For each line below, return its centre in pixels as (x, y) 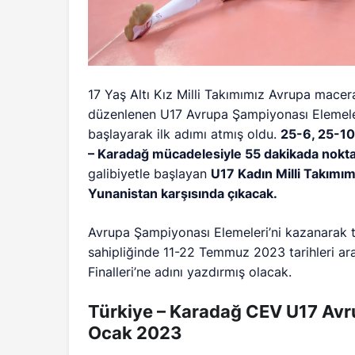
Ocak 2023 (135, 333)
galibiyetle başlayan (150, 174)
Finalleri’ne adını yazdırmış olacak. (190, 272)
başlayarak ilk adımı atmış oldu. (185, 134)
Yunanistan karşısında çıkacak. (183, 194)
